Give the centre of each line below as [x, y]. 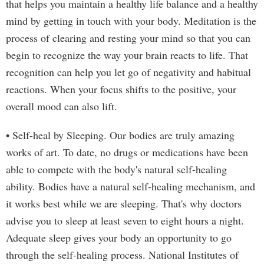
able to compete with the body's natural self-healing [116, 169]
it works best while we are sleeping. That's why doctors [124, 203]
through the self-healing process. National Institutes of [122, 255]
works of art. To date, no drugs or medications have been [127, 152]
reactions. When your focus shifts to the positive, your [121, 89]
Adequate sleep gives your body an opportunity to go [119, 237]
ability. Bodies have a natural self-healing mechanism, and [131, 186]
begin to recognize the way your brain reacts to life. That [127, 55]
